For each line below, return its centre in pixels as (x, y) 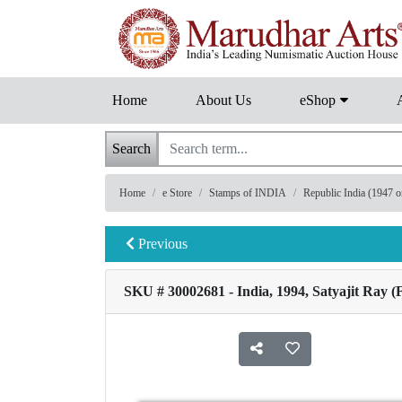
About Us (223, 100)
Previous (161, 244)
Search (131, 149)
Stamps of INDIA (248, 193)
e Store (177, 193)
